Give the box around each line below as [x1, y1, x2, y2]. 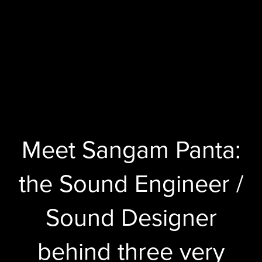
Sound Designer [45, 204, 217, 233]
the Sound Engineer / [19, 170, 243, 199]
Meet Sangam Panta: [21, 136, 241, 166]
